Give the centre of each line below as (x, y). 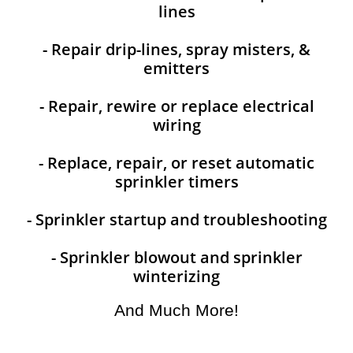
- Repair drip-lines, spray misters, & (176, 49)
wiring (176, 125)
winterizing (176, 276)
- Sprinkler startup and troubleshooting (176, 219)
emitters (176, 68)
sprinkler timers (176, 182)
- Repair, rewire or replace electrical (176, 106)
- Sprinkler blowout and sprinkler (176, 257)
